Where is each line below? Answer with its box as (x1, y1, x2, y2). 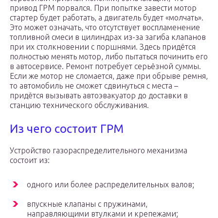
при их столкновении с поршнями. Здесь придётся (10, 42, 196, 52)
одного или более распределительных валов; (27, 180, 194, 189)
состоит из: (10, 156, 50, 165)
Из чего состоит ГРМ (10, 122, 124, 136)
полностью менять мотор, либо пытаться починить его (10, 52, 208, 61)
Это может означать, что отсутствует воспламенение (10, 23, 200, 32)
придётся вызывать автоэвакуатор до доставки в (10, 91, 188, 100)
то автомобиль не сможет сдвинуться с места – (10, 81, 178, 91)
